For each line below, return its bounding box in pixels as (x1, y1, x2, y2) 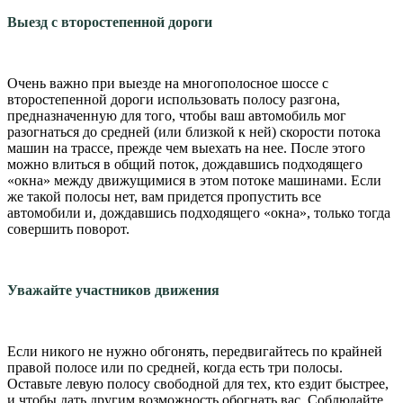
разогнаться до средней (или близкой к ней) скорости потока (7, 123, 381, 139)
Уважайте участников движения (7, 282, 219, 298)
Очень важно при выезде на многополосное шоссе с (7, 75, 328, 91)
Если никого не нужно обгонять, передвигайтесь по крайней (7, 343, 382, 359)
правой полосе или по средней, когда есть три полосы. (7, 359, 343, 375)
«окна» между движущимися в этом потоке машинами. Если (7, 172, 381, 188)
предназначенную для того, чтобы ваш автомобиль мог (7, 107, 346, 123)
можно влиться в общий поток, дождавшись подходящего (7, 156, 363, 172)
